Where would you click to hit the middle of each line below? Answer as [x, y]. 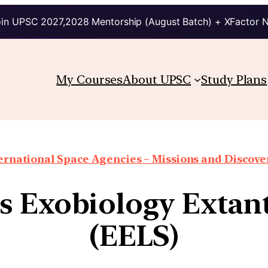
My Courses [90, 79]
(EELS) [134, 235]
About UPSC [157, 79]
